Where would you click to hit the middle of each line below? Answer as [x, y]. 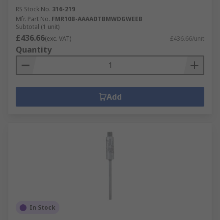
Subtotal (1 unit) [38, 27]
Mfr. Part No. [33, 19]
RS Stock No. [33, 9]
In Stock [42, 207]
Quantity [34, 50]
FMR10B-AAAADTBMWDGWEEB [97, 19]
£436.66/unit [187, 39]
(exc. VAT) [58, 39]
